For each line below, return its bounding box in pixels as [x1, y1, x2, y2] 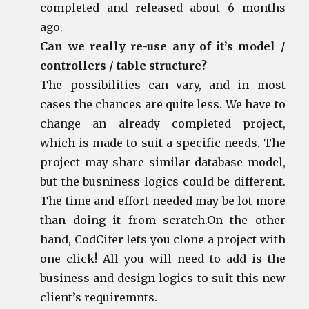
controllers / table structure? [40, 58, 208, 72]
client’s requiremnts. [40, 290, 158, 304]
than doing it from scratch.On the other [40, 212, 286, 227]
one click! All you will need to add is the [40, 251, 286, 266]
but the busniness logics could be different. [40, 174, 286, 188]
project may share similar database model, [40, 154, 286, 169]
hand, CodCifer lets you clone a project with [40, 232, 286, 246]
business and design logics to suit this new [40, 270, 286, 285]
